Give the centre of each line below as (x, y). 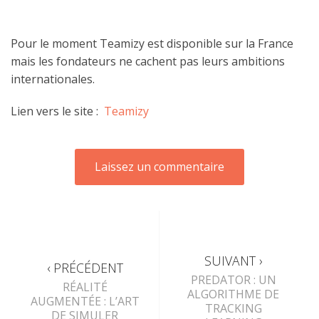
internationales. (53, 79)
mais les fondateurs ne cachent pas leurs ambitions (148, 61)
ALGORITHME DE (233, 294)
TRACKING (233, 309)
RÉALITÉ (85, 287)
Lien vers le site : (57, 111)
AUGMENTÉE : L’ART (85, 302)
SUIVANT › (233, 261)
